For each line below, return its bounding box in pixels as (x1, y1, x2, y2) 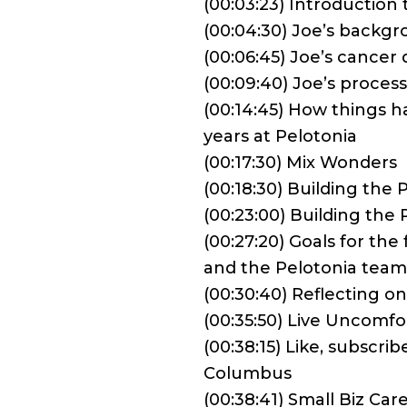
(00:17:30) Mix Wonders (203, 153, 397, 173)
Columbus (203, 363, 292, 383)
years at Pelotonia (203, 126, 357, 146)
